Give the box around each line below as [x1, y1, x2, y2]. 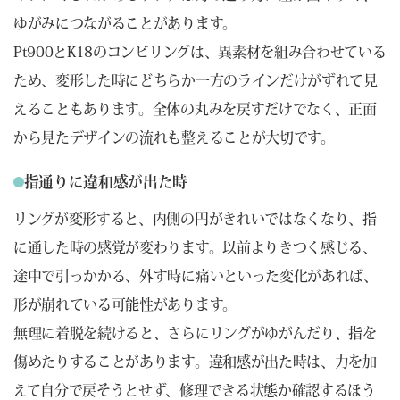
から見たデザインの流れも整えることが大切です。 [13, 130, 335, 146]
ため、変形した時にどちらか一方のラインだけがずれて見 [13, 73, 378, 88]
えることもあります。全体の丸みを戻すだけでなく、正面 [13, 102, 377, 117]
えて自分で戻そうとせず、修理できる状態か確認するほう [13, 382, 376, 397]
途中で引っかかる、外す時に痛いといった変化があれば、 [13, 268, 378, 283]
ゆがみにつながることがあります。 [13, 16, 237, 31]
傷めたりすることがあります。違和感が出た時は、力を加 [13, 354, 377, 369]
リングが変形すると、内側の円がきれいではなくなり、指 [13, 211, 377, 226]
